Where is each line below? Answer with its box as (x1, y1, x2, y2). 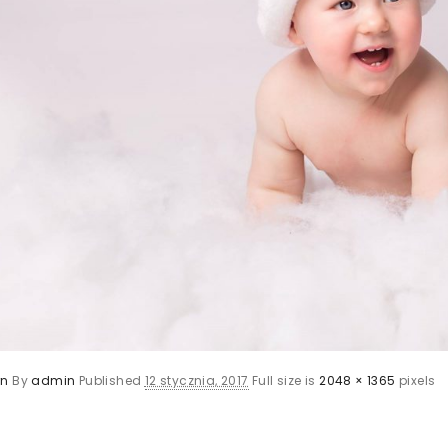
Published (78, 371, 145, 389)
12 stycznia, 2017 (144, 371, 249, 389)
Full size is (252, 371, 320, 389)
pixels (395, 371, 436, 389)
